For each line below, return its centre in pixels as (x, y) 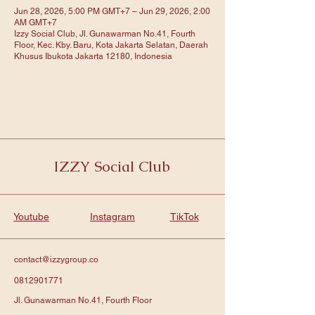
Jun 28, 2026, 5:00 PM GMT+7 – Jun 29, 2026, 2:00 (112, 11)
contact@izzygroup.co (56, 259)
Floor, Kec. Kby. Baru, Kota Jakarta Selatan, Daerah (111, 45)
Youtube (31, 217)
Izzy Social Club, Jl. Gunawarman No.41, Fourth (105, 34)
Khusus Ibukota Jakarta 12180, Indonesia (93, 56)
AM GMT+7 (36, 22)
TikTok (184, 217)
